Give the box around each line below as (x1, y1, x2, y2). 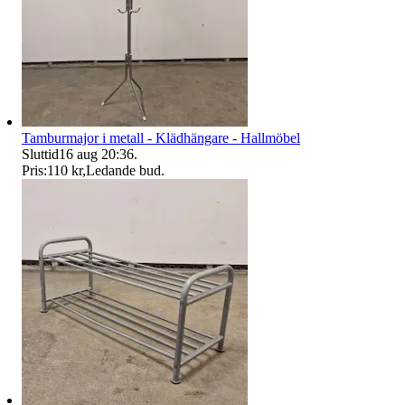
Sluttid (22, 146, 59, 163)
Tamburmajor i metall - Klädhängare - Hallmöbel (22, 130, 300, 146)
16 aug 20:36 (59, 146, 134, 163)
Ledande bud (86, 163, 161, 179)
